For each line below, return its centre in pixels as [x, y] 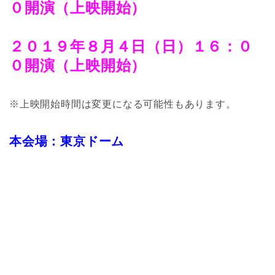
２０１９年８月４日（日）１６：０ [131, 47]
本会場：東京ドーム [67, 141]
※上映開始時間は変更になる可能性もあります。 [123, 104]
